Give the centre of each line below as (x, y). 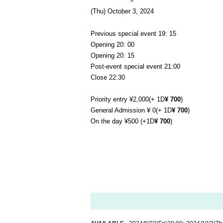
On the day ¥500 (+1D (122, 121)
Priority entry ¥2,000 (120, 100)
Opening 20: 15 (112, 56)
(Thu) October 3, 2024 (122, 11)
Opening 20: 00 (112, 45)
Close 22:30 (108, 78)
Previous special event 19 (128, 34)
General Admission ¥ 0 (123, 111)
